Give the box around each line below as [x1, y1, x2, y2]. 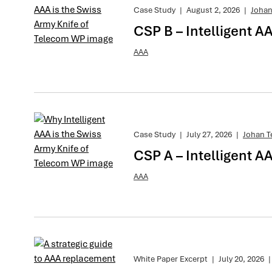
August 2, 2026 [186, 4, 240, 15]
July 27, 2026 [186, 129, 232, 140]
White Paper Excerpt [134, 253, 208, 264]
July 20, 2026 [219, 253, 264, 264]
